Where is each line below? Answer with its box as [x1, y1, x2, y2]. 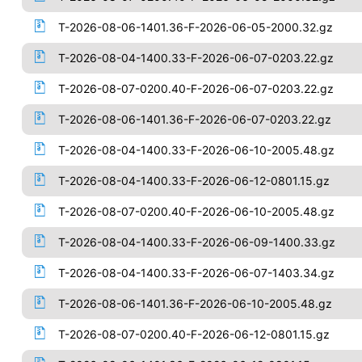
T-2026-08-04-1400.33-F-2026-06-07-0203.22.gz [57, 51, 334, 65]
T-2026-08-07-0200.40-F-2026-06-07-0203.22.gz [57, 82, 334, 95]
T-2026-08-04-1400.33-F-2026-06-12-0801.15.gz [57, 174, 330, 187]
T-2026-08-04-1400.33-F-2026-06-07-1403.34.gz [57, 266, 335, 280]
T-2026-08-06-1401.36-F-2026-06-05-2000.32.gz [57, 20, 333, 34]
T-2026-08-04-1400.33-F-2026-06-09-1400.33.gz [57, 235, 335, 249]
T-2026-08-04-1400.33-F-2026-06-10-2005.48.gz [57, 143, 335, 157]
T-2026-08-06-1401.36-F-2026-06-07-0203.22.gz [57, 112, 331, 126]
